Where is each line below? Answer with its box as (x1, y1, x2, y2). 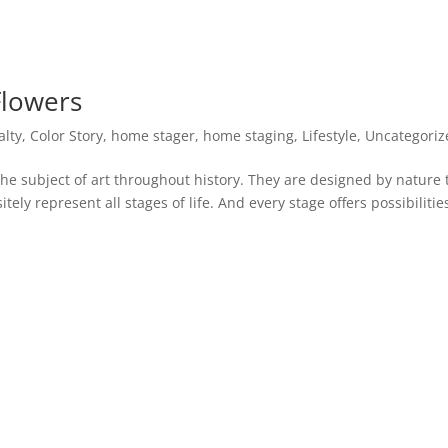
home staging (203, 126, 295, 145)
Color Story (30, 126, 104, 145)
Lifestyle (302, 126, 358, 145)
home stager (111, 126, 196, 145)
